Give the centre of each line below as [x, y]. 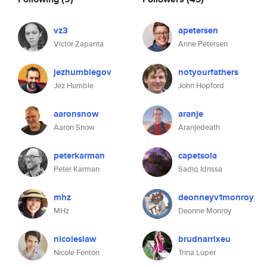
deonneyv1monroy [216, 197]
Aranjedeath [199, 127]
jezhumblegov [83, 72]
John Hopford [201, 86]
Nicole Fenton [77, 252]
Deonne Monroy [205, 211]
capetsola [198, 156]
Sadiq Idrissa [200, 169]
